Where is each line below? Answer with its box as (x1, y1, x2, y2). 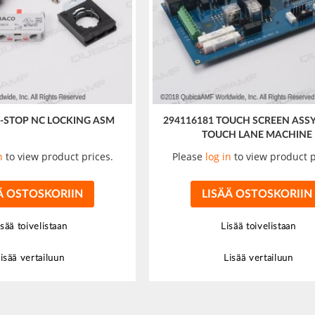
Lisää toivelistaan (221, 222, 296, 232)
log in (205, 150, 232, 164)
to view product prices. (2, 150, 113, 164)
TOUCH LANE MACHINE (202, 130, 313, 141)
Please (172, 150, 206, 164)
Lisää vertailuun (224, 254, 293, 264)
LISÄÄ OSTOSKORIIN (201, 188, 312, 200)
